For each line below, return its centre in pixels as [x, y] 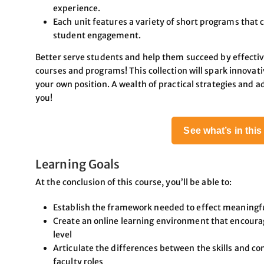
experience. [77, 8]
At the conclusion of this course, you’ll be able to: [134, 182]
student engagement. [97, 35]
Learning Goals [78, 164]
